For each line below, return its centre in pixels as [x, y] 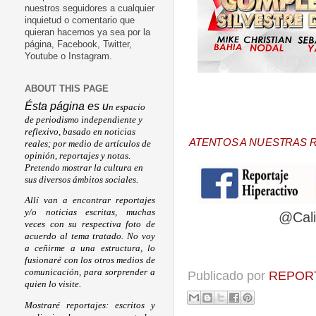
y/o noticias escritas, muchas [90, 213]
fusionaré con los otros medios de [90, 261]
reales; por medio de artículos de [88, 144]
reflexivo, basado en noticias [80, 132]
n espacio [127, 107]
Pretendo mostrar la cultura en [84, 168]
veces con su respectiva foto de [90, 225]
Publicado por [228, 276]
